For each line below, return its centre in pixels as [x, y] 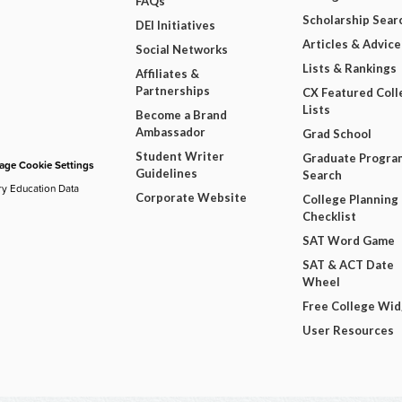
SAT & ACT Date [349, 264]
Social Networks [181, 49]
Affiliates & [167, 73]
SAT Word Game [349, 240]
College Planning [351, 199]
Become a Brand [181, 114]
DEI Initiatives [175, 25]
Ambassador [170, 131]
